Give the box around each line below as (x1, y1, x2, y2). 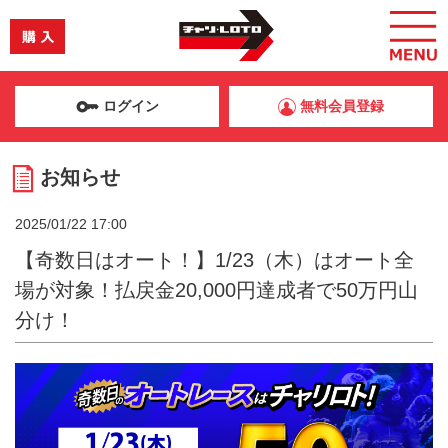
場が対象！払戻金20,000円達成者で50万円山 (15, 278, 418, 301)
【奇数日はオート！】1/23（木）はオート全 (15, 248, 414, 271)
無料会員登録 (296, 98, 384, 114)
